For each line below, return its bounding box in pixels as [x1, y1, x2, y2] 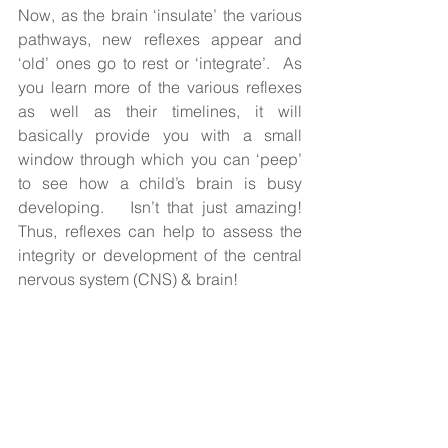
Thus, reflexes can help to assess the [18, 220, 302, 241]
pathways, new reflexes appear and [18, 28, 302, 49]
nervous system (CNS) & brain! [18, 268, 238, 289]
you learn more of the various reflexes [18, 76, 302, 97]
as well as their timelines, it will [18, 100, 302, 121]
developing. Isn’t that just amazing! [18, 196, 302, 217]
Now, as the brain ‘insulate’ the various [18, 4, 302, 25]
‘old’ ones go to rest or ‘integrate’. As [18, 52, 302, 73]
